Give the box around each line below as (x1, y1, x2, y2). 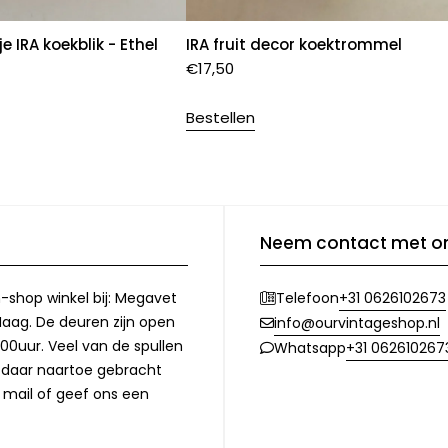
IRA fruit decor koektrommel (185, 33, 402, 55)
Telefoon (276, 288, 339, 309)
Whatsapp (274, 338, 346, 359)
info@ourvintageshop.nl (274, 312, 440, 333)
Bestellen (185, 106, 255, 128)
